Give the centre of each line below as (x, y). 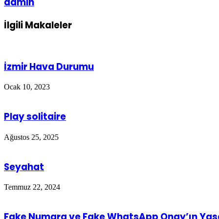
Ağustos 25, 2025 (31, 137)
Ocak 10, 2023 (27, 87)
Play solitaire (35, 117)
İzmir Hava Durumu (49, 66)
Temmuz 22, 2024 (32, 187)
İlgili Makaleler (38, 25)
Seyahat (24, 167)
